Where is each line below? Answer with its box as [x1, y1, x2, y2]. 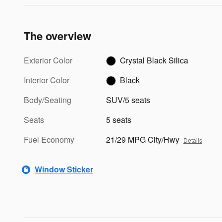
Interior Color [24, 74, 69, 86]
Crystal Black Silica [120, 54, 189, 66]
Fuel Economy [24, 133, 74, 145]
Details [183, 135, 203, 144]
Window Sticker [35, 164, 93, 175]
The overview [24, 27, 91, 44]
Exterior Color [24, 54, 72, 66]
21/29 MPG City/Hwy [106, 133, 180, 145]
